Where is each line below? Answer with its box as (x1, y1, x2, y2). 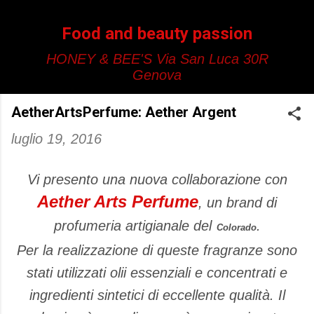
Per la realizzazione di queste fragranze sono (17, 243, 297, 258)
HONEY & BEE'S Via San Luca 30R (46, 51, 268, 67)
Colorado (216, 222, 257, 233)
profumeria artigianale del (53, 218, 212, 233)
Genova (132, 67, 182, 83)
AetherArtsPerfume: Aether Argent (11, 104, 236, 121)
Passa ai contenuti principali (71, 10, 243, 25)
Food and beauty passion (62, 24, 252, 43)
